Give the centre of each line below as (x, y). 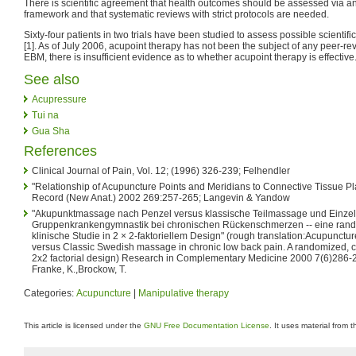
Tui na (45, 115)
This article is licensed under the (84, 325)
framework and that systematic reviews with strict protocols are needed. (176, 14)
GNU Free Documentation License (207, 325)
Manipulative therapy (184, 293)
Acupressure (59, 99)
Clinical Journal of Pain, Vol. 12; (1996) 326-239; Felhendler (161, 170)
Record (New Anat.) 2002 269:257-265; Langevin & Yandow (161, 197)
